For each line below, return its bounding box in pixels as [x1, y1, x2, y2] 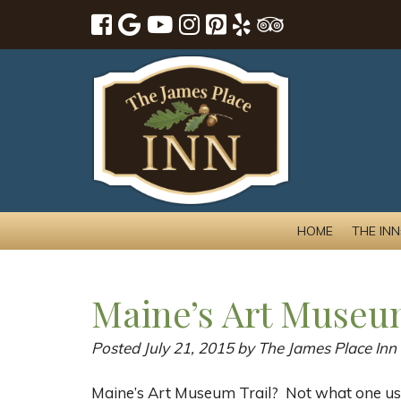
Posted [91, 337, 143, 357]
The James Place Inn [258, 337, 397, 357]
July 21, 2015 [143, 337, 234, 357]
